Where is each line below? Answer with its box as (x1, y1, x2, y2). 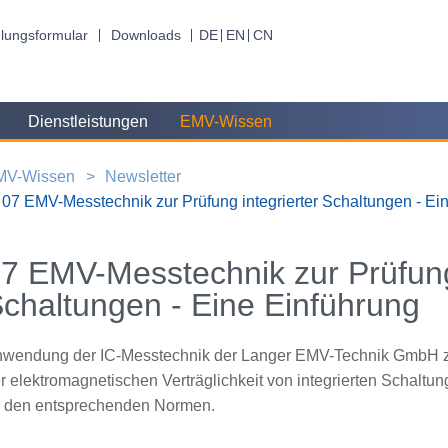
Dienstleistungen (27, 113, 148, 131)
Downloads (110, 27, 181, 43)
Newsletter (104, 167, 181, 185)
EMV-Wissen (180, 113, 273, 131)
